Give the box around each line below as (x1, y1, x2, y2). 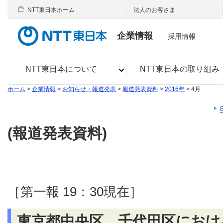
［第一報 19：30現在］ (7, 185, 142, 199)
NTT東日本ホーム (27, 6, 75, 13)
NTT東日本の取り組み (139, 65, 220, 73)
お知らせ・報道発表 (62, 86, 116, 93)
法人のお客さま (133, 6, 176, 13)
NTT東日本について (25, 65, 98, 73)
